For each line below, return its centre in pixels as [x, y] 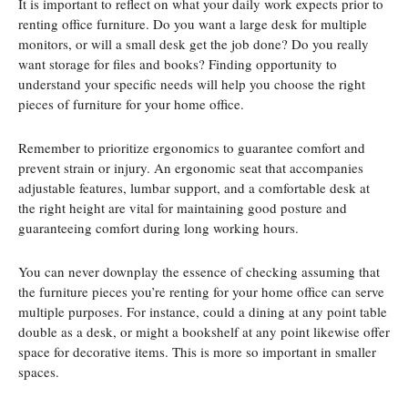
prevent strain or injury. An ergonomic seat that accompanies [191, 168]
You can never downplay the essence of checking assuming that [199, 272]
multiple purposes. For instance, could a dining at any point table [203, 312]
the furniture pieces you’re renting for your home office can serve [201, 292]
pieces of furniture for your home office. [131, 104]
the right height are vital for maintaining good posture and [183, 208]
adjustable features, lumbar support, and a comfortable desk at [194, 188]
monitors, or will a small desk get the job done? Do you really [194, 44]
